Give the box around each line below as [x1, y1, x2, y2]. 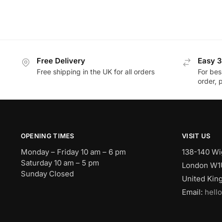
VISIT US [181, 131, 211, 140]
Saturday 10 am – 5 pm [20, 158, 99, 168]
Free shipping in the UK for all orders [36, 67, 155, 76]
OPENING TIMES [20, 131, 74, 140]
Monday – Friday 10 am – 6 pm [20, 147, 126, 157]
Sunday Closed [20, 169, 74, 179]
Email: [181, 187, 205, 197]
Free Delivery [36, 56, 85, 65]
